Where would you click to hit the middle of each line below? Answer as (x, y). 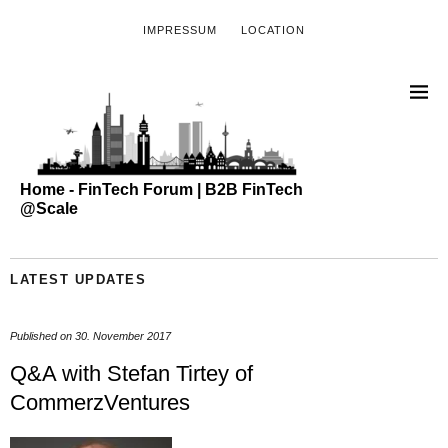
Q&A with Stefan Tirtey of (131, 373)
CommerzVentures (100, 402)
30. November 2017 (123, 335)
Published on (42, 335)
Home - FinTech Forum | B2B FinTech (161, 189)
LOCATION (273, 30)
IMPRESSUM (180, 30)
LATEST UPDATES (78, 279)
